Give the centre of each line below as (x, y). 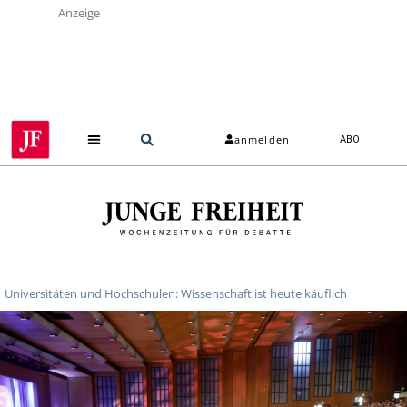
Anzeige (79, 13)
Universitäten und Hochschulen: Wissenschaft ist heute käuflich (176, 293)
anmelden (262, 140)
